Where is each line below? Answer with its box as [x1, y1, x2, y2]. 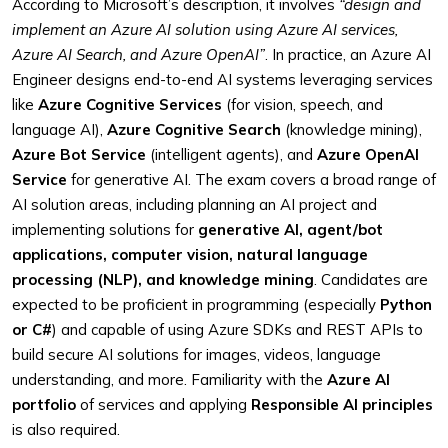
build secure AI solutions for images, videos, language [12, 345, 381, 364]
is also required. [12, 420, 120, 439]
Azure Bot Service [12, 145, 146, 164]
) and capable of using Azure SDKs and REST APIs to [52, 320, 423, 339]
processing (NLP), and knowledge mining [12, 270, 314, 289]
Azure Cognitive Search [107, 120, 281, 139]
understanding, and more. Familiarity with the [12, 370, 327, 389]
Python [380, 295, 432, 314]
